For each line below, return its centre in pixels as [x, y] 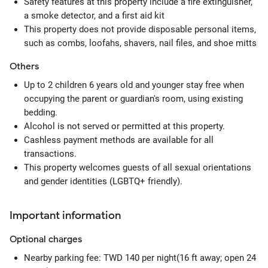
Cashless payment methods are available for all [119, 140]
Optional [28, 239]
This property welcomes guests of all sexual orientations [138, 167]
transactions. [50, 154]
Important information [65, 215]
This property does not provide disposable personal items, [140, 29]
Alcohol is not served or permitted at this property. [124, 126]
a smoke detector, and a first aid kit [94, 16]
